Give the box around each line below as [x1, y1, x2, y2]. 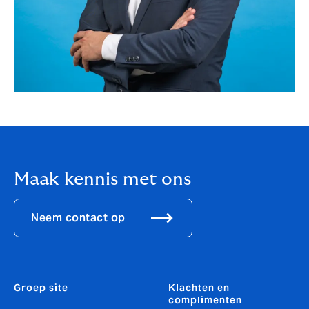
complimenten [168, 294, 242, 307]
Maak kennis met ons [14, 170, 191, 188]
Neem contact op [31, 210, 126, 225]
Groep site [14, 281, 68, 295]
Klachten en [168, 281, 230, 295]
